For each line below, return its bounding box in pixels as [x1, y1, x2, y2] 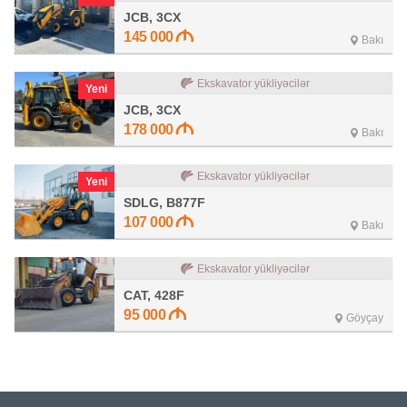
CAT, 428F [124, 288, 184, 303]
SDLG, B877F [124, 195, 205, 210]
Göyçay [346, 312, 383, 324]
